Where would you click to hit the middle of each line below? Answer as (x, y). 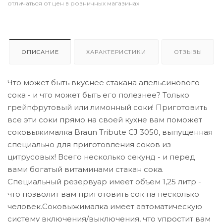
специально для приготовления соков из (89, 144)
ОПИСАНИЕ (40, 52)
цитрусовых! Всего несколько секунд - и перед (101, 157)
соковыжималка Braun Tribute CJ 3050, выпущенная (110, 132)
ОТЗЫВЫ (188, 52)
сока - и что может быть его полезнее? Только (98, 95)
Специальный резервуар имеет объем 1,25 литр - (104, 181)
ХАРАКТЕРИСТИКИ (116, 52)
